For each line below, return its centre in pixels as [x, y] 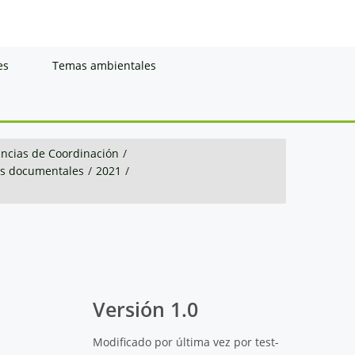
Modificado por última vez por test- [186, 342]
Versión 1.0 [146, 309]
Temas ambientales [104, 65]
